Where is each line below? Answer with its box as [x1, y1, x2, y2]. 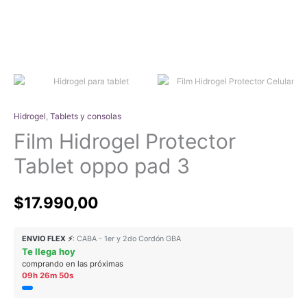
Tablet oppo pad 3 [14, 153, 190, 178]
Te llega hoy [22, 246, 75, 257]
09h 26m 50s [22, 271, 73, 280]
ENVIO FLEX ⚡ [22, 234, 73, 243]
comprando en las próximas [22, 259, 123, 269]
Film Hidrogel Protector [14, 129, 236, 153]
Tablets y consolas [50, 111, 121, 121]
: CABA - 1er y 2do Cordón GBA [73, 234, 181, 243]
